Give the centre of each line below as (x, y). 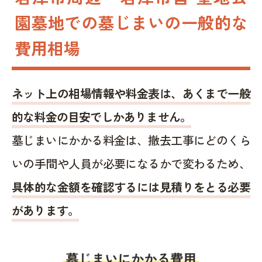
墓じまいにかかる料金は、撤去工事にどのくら (131, 140)
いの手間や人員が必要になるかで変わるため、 (131, 163)
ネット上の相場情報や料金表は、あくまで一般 (131, 93)
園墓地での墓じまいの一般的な (131, 22)
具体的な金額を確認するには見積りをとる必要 (131, 187)
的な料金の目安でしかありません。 (102, 116)
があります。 (46, 210)
